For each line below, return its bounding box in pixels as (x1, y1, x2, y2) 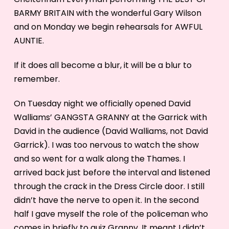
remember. (13, 73, 60, 85)
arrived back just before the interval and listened (13, 166, 210, 178)
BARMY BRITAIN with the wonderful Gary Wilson (13, 7, 201, 19)
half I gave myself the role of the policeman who (13, 208, 208, 220)
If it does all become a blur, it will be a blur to (13, 59, 192, 71)
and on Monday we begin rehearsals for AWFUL (13, 20, 202, 33)
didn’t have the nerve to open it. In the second (13, 194, 199, 206)
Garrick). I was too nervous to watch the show (13, 139, 199, 151)
